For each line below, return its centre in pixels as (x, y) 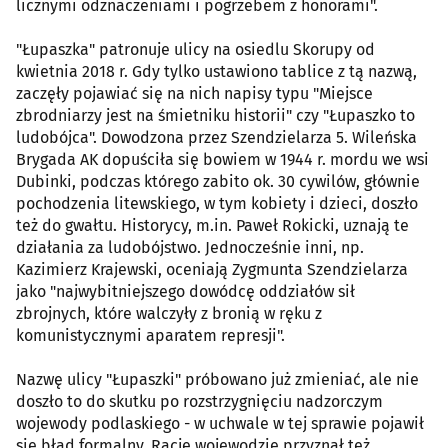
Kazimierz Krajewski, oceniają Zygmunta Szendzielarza (212, 269)
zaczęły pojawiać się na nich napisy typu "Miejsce (194, 93)
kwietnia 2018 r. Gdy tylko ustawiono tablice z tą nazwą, (216, 71)
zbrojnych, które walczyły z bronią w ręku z (169, 313)
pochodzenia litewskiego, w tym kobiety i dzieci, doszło (217, 203)
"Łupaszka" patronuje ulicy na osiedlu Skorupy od (195, 49)
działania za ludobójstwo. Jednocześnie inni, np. (190, 247)
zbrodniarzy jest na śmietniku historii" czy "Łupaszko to (215, 115)
